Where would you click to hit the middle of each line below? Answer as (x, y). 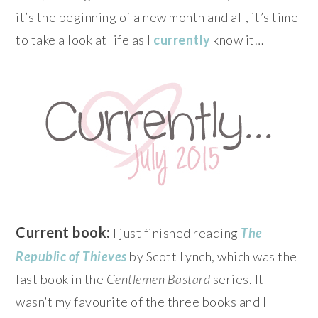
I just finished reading (176, 232)
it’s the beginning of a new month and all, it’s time (157, 17)
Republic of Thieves (71, 256)
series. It (237, 279)
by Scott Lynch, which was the (212, 256)
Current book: (63, 232)
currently (182, 39)
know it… (237, 39)
